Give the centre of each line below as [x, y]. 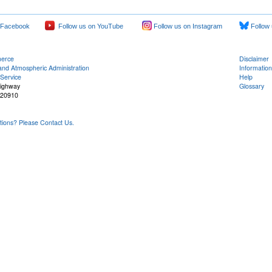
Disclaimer [254, 59]
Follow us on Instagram [187, 26]
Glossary [252, 86]
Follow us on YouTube [89, 26]
